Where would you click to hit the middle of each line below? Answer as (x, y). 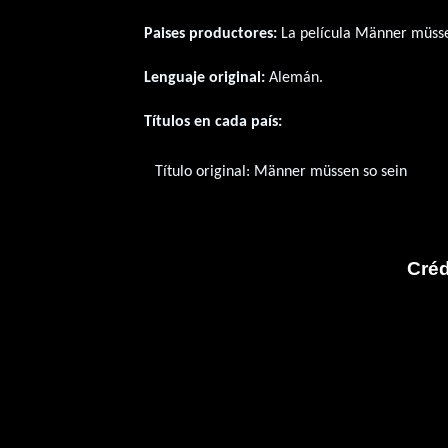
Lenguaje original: (205, 77)
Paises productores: (211, 33)
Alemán (294, 77)
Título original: (204, 172)
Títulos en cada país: (213, 121)
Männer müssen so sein (330, 172)
